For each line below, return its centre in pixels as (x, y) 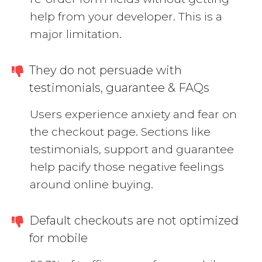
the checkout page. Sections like (120, 132)
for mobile (58, 238)
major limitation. (76, 35)
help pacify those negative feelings (127, 167)
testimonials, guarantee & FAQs (119, 88)
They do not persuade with (106, 70)
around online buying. (92, 185)
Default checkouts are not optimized (134, 221)
